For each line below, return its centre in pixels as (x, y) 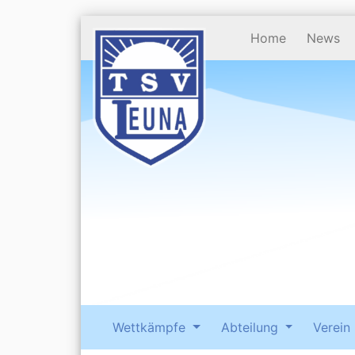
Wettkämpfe (151, 327)
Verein (332, 327)
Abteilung (251, 327)
